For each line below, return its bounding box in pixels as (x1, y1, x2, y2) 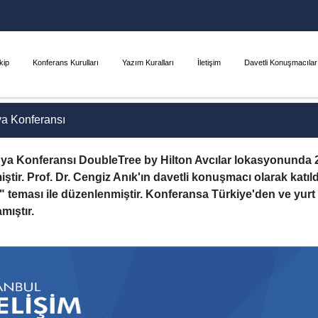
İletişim (197, 58, 221, 67)
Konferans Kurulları (33, 58, 99, 67)
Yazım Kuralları (122, 58, 174, 67)
